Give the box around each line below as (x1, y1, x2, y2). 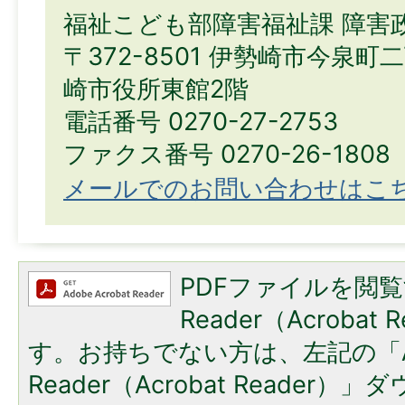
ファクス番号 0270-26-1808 (63, 139, 391, 169)
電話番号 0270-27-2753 (63, 107, 338, 137)
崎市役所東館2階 (63, 74, 249, 104)
